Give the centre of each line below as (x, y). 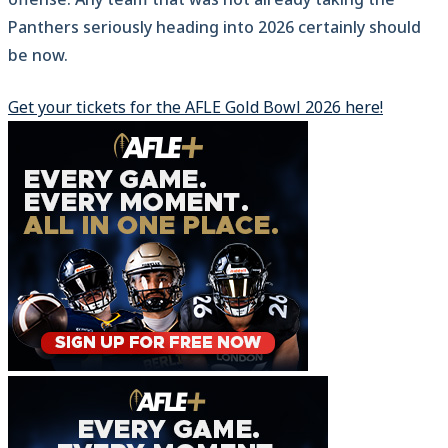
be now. (38, 55)
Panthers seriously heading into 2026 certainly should (214, 27)
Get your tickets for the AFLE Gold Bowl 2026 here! (195, 107)
